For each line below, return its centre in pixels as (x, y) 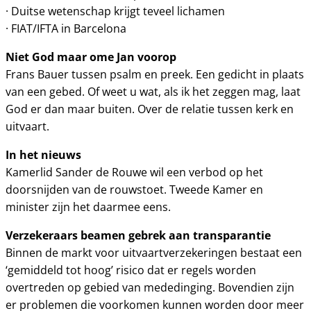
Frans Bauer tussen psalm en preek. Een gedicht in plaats (155, 74)
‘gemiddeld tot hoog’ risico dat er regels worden (131, 270)
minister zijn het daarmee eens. (88, 207)
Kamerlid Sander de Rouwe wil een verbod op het (134, 172)
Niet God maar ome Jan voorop (91, 57)
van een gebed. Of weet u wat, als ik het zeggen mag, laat (153, 92)
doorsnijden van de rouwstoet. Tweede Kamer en (134, 190)
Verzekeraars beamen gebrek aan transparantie (138, 235)
